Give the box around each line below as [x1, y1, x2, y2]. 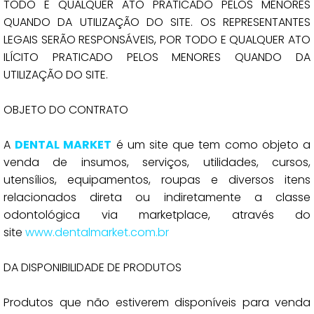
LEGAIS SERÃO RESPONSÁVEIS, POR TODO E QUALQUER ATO [4, 32, 310, 48]
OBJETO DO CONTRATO [4, 102, 128, 118]
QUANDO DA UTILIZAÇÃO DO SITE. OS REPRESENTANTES [4, 14, 310, 30]
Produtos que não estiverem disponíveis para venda [4, 294, 310, 310]
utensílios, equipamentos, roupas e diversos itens [4, 172, 310, 188]
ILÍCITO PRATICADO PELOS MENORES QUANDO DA [4, 49, 310, 65]
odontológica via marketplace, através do [4, 207, 310, 223]
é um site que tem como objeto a [111, 137, 311, 153]
